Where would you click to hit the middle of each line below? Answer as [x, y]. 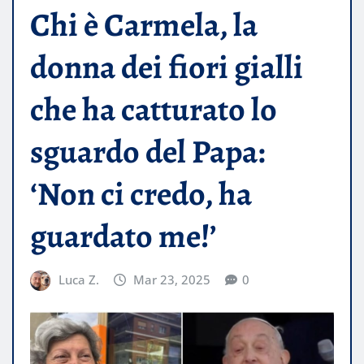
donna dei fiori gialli [167, 67]
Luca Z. [78, 280]
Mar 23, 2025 [172, 280]
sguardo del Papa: [148, 152]
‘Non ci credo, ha [141, 194]
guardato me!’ [123, 236]
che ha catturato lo [154, 110]
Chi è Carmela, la [144, 25]
